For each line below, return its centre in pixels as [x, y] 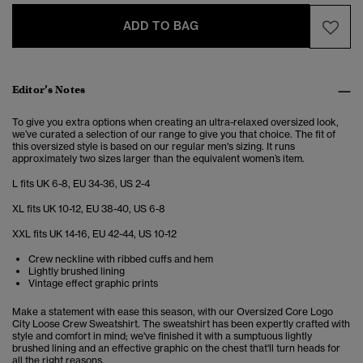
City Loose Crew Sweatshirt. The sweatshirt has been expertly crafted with [181, 324]
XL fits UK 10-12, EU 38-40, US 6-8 [89, 209]
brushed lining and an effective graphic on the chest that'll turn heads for [176, 348]
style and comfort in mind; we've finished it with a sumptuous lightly [162, 336]
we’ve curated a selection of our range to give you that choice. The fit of [174, 135]
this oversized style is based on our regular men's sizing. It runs [154, 147]
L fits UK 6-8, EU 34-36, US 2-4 [81, 184]
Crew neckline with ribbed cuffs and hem [121, 259]
